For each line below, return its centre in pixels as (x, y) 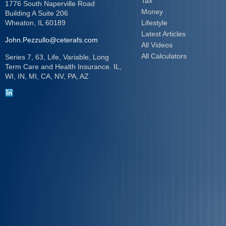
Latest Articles (163, 34)
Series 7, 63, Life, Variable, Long (57, 57)
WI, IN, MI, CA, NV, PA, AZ (47, 76)
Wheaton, (20, 23)
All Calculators (164, 56)
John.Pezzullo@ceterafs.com (51, 40)
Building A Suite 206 (37, 13)
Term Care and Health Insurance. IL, (63, 67)
